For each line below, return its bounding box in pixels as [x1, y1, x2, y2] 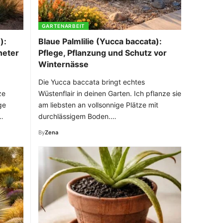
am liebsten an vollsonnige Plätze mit [38, 100, 158, 109]
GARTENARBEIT [41, 22, 85, 29]
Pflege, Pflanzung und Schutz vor [38, 47, 167, 58]
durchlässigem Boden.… [38, 111, 116, 120]
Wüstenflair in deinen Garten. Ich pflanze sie [38, 89, 181, 98]
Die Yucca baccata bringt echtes [38, 77, 145, 86]
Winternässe [38, 59, 89, 69]
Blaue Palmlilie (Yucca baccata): [38, 36, 162, 46]
